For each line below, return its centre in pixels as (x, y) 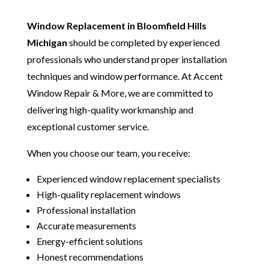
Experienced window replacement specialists (128, 179)
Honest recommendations (90, 257)
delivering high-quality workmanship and (110, 110)
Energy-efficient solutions (89, 241)
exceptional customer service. (88, 127)
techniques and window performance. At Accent (125, 76)
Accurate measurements (86, 226)
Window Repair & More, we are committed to (120, 93)
